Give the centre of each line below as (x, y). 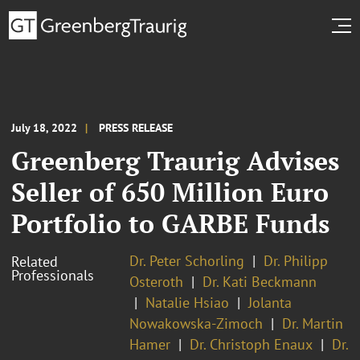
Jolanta (270, 302)
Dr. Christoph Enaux (251, 344)
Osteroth (156, 281)
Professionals (53, 275)
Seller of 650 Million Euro (170, 192)
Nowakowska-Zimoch (196, 323)
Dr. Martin (313, 323)
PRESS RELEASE (136, 127)
